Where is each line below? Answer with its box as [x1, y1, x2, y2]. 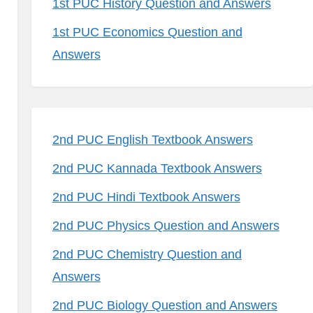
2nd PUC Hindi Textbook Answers [52, 190, 240, 204]
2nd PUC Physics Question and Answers [52, 219, 279, 233]
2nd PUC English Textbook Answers [52, 133, 253, 147]
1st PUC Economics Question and [52, 25, 242, 39]
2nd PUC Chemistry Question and [52, 247, 242, 261]
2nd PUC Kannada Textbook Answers [52, 161, 262, 175]
